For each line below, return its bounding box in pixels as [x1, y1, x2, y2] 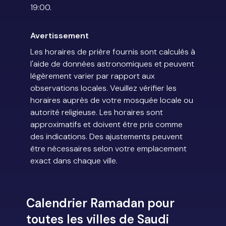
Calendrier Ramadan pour [26, 195, 175, 211]
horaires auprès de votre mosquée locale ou [30, 95, 193, 106]
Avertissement [30, 30, 89, 41]
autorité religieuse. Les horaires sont [30, 107, 163, 118]
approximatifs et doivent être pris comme [30, 119, 183, 130]
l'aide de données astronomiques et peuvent [30, 59, 194, 70]
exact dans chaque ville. [30, 155, 118, 166]
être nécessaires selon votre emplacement [30, 143, 187, 154]
